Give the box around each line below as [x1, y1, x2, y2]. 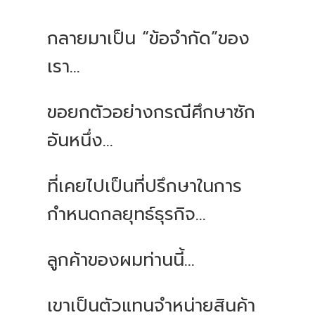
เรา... [47, 53, 81, 81]
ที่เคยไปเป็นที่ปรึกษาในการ [47, 173, 243, 200]
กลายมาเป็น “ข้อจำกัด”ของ [47, 25, 250, 53]
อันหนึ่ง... [47, 127, 114, 155]
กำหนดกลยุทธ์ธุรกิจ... [47, 201, 207, 229]
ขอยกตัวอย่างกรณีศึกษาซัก [47, 99, 256, 127]
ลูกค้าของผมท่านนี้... [47, 247, 195, 274]
